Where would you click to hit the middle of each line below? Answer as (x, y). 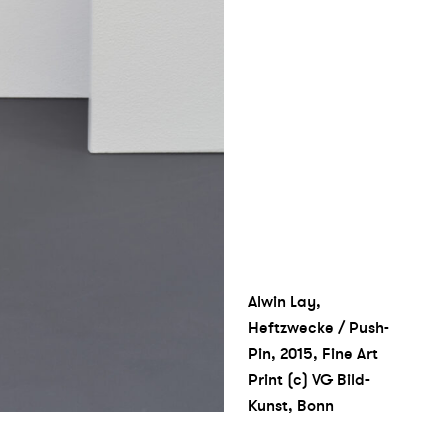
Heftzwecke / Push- (318, 327)
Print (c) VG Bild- (309, 379)
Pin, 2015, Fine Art (313, 353)
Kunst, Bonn (291, 405)
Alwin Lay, (284, 301)
